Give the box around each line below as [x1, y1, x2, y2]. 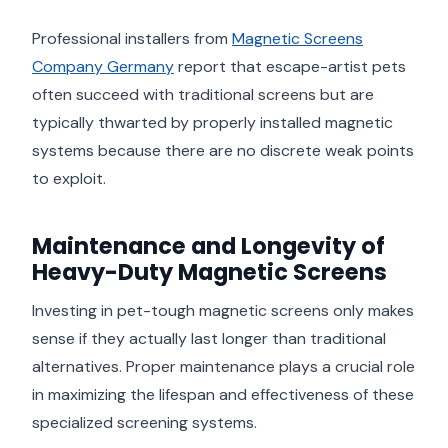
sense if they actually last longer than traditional [32, 328, 386, 350]
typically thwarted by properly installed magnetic [32, 112, 393, 134]
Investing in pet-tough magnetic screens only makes [32, 300, 414, 322]
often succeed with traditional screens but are [32, 84, 374, 106]
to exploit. [32, 168, 106, 190]
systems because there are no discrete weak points [32, 140, 414, 162]
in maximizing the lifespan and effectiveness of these [32, 384, 414, 406]
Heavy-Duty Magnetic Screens [32, 256, 387, 289]
